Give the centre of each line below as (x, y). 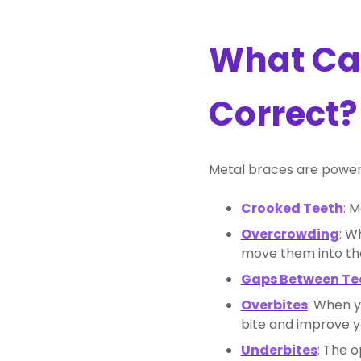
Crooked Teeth (292, 208)
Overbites (274, 305)
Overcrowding (290, 234)
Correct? (282, 114)
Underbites (279, 350)
